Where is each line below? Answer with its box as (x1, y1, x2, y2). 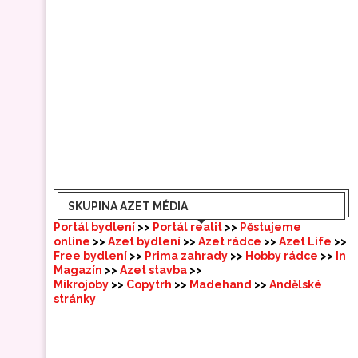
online (54, 234, 90, 248)
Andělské (269, 277, 322, 291)
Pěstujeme (240, 220, 301, 233)
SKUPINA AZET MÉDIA (68, 199, 188, 213)
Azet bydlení (108, 234, 181, 248)
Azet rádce (198, 234, 261, 248)
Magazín (54, 263, 105, 276)
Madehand (189, 277, 254, 291)
